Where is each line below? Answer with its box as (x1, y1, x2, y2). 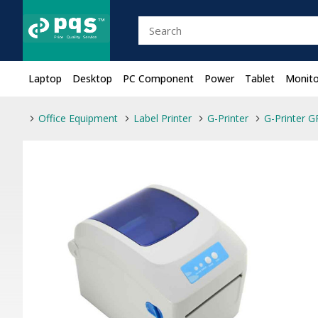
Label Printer (133, 111, 192, 125)
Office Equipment (38, 111, 118, 125)
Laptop (28, 72, 62, 85)
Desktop (72, 72, 112, 85)
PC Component (123, 72, 194, 85)
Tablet (245, 72, 275, 85)
